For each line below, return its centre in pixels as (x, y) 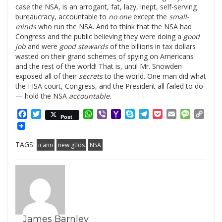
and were (43, 47)
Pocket (175, 114)
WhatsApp (112, 114)
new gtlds (71, 145)
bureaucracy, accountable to (62, 17)
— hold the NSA (42, 96)
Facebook (45, 114)
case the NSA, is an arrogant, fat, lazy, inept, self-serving (106, 7)
